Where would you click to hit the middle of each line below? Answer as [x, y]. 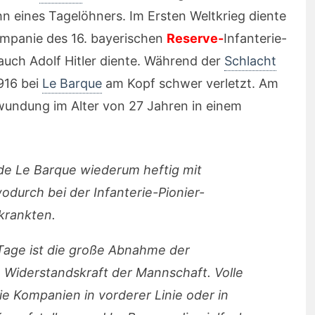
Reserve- [195, 38]
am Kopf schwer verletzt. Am [190, 83]
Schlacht [250, 61]
